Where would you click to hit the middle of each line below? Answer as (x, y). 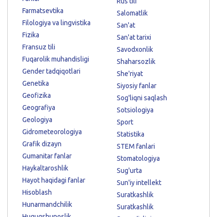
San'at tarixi (134, 37)
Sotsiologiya (135, 110)
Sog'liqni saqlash (142, 98)
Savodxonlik (135, 49)
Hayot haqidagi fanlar (54, 180)
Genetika (36, 83)
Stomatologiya (138, 158)
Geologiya (37, 119)
